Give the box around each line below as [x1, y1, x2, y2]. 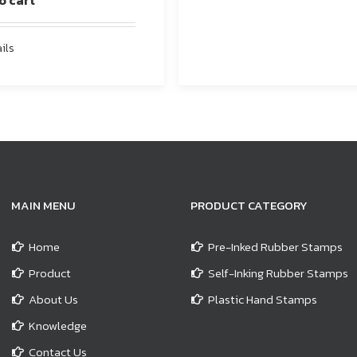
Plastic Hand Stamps [208, 290, 317, 309]
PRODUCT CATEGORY [190, 196, 308, 215]
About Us [29, 290, 78, 309]
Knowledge [29, 316, 87, 335]
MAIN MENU [11, 196, 76, 215]
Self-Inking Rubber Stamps [208, 264, 348, 283]
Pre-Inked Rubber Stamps [208, 237, 343, 257]
